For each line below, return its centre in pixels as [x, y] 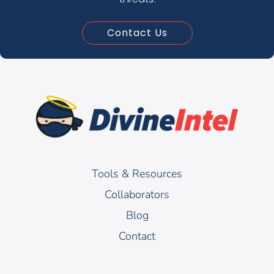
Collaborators [137, 195]
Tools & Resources [137, 174]
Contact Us [137, 32]
